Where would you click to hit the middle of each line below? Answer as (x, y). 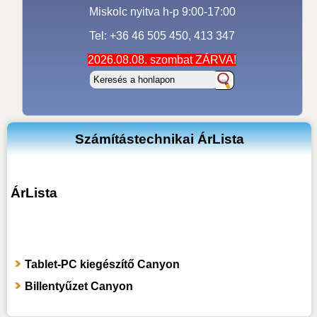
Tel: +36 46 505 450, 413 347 (162, 35)
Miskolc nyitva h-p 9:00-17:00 (162, 11)
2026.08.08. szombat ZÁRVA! (162, 59)
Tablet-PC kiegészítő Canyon (102, 265)
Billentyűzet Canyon (79, 287)
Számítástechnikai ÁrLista (159, 139)
